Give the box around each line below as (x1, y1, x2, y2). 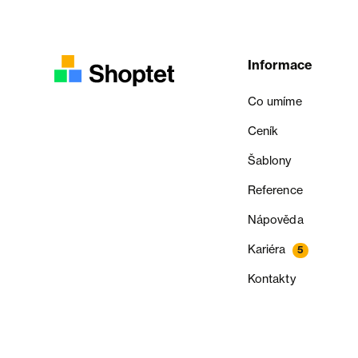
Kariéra (247, 242, 286, 257)
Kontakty (247, 272, 296, 286)
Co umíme (247, 94, 302, 109)
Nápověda (247, 213, 304, 227)
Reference (247, 183, 303, 197)
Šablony (247, 153, 292, 168)
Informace (247, 57, 312, 73)
